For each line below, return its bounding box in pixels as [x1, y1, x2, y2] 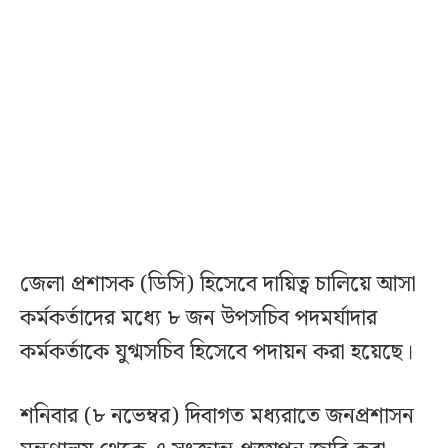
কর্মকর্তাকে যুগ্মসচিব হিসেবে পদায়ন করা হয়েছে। [20, 335, 413, 371]
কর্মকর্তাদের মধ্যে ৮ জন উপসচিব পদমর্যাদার [20, 301, 377, 337]
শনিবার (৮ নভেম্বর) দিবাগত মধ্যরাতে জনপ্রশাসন [20, 399, 414, 435]
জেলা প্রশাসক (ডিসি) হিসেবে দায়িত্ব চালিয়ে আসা [20, 267, 416, 303]
